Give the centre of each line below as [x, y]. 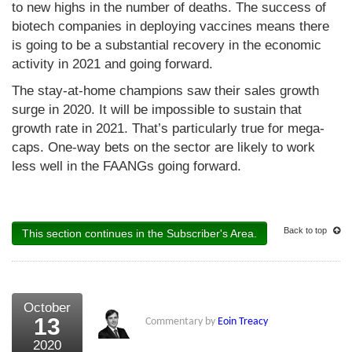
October [47, 307]
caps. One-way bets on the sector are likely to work [163, 147]
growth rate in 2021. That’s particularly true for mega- [168, 128]
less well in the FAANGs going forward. [126, 166]
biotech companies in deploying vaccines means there [170, 26]
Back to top [306, 230]
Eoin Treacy [243, 321]
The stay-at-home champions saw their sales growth [165, 90]
